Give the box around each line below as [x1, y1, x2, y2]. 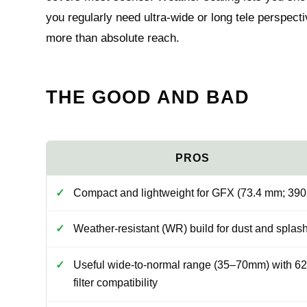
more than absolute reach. [46, 32, 180, 45]
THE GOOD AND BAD [46, 87, 250, 108]
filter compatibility [73, 276, 158, 288]
